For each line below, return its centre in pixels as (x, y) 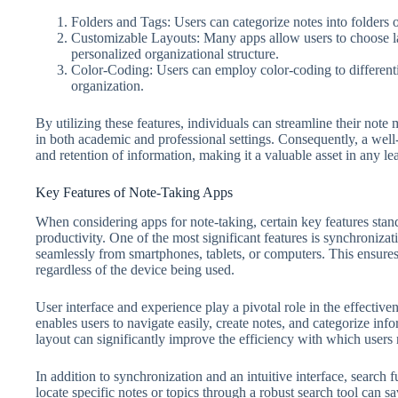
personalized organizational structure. (175, 54)
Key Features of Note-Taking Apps (134, 193)
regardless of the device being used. (135, 269)
